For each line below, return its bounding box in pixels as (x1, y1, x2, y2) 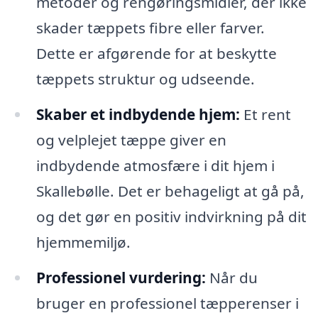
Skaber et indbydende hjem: (35, 104, 240, 125)
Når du (205, 268, 258, 288)
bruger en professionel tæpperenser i (35, 293, 299, 314)
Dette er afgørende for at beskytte (35, 43, 277, 64)
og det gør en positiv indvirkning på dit (35, 207, 307, 227)
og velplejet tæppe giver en (35, 130, 226, 150)
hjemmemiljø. (35, 232, 131, 253)
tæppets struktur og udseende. (35, 69, 255, 89)
